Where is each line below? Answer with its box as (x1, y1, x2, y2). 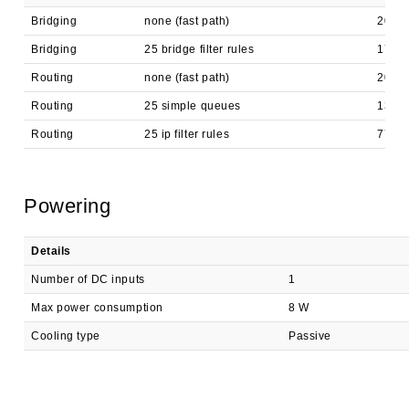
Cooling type (31, 330, 100, 342)
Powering (24, 194, 111, 217)
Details (31, 245, 71, 257)
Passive (288, 330, 331, 342)
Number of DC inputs (31, 273, 145, 286)
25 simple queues (144, 100, 241, 112)
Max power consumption (31, 301, 163, 314)
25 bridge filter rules (144, 43, 255, 56)
